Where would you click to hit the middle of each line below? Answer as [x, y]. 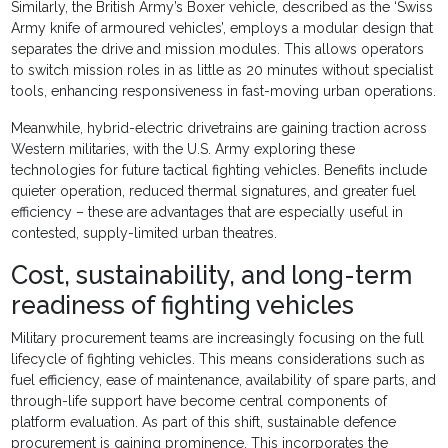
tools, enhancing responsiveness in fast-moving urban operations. [224, 91]
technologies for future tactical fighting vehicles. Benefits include [219, 170]
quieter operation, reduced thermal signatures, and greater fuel [214, 191]
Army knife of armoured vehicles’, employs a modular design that [222, 28]
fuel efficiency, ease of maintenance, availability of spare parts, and [224, 380]
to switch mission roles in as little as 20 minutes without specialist [222, 70]
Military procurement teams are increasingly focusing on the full [218, 338]
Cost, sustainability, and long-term [212, 275]
